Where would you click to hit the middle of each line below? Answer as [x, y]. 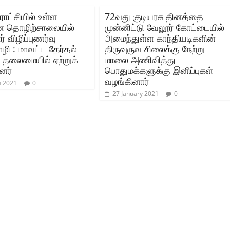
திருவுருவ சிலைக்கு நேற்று [155, 49]
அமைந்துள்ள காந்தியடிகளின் [160, 38]
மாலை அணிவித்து [140, 59]
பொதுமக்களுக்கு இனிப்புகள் [159, 70]
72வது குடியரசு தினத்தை [154, 16]
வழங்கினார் [127, 81]
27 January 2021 [136, 93]
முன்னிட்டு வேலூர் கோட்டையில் [165, 27]
